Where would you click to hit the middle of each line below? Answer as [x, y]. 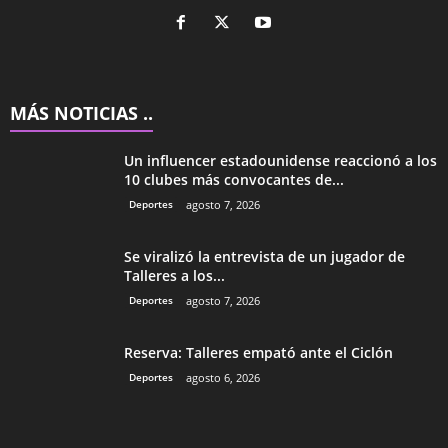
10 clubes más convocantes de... [234, 180]
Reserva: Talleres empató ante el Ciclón [258, 353]
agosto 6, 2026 [223, 378]
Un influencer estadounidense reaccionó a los [280, 161]
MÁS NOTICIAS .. [81, 113]
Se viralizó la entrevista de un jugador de [264, 257]
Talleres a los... [174, 276]
